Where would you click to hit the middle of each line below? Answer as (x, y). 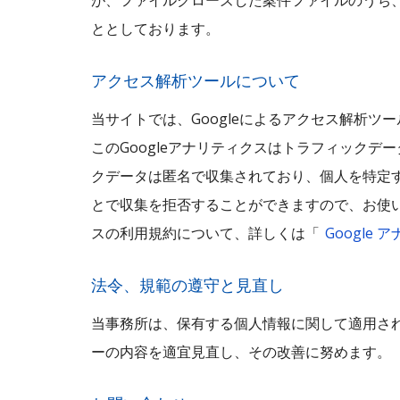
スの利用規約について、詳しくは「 (205, 233)
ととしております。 (155, 29)
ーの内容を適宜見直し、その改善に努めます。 (241, 352)
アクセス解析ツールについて (196, 80)
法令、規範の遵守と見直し (187, 285)
